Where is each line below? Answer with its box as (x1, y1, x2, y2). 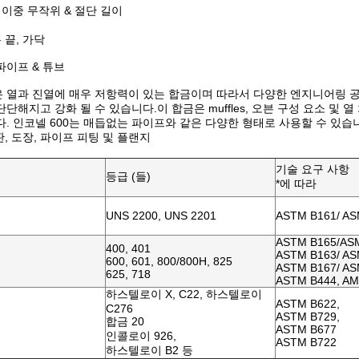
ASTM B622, (276, 297, 340, 310)
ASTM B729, (276, 310, 340, 323)
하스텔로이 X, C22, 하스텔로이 (106, 288, 262, 301)
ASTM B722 (276, 336, 337, 349)
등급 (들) (106, 170, 151, 183)
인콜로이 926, (106, 329, 176, 342)
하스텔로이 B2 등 (106, 344, 193, 357)
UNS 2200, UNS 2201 (106, 209, 216, 222)
